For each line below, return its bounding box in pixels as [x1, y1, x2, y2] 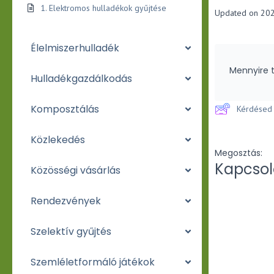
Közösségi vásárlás [31, 163, 120, 177]
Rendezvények [31, 193, 101, 208]
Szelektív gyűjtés [31, 224, 111, 239]
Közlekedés [31, 132, 85, 147]
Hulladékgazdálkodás [31, 71, 132, 86]
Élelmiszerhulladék [31, 40, 119, 55]
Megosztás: [215, 146, 262, 159]
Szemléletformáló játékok [31, 254, 155, 269]
